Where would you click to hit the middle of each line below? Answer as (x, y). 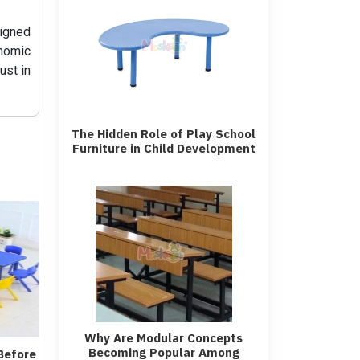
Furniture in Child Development (164, 148)
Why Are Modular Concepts (164, 338)
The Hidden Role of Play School (164, 134)
